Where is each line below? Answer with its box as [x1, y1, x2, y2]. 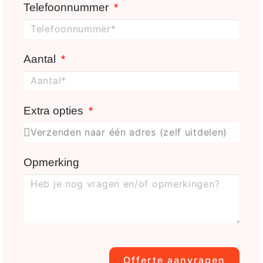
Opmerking [23, 156, 80, 169]
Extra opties [23, 104, 87, 117]
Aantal [23, 53, 59, 66]
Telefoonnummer [23, 1, 112, 14]
